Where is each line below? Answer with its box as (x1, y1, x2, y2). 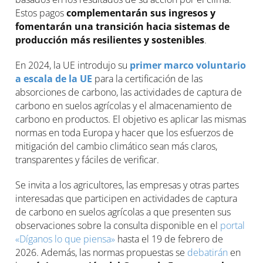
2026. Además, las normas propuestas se (15, 246, 188, 259)
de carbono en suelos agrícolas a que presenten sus (15, 205, 231, 218)
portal (220, 219, 245, 232)
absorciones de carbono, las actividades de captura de (15, 86, 242, 99)
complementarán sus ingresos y (66, 6, 216, 19)
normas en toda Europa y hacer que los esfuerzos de (15, 126, 234, 139)
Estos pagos (15, 6, 67, 19)
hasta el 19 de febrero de (115, 232, 224, 245)
